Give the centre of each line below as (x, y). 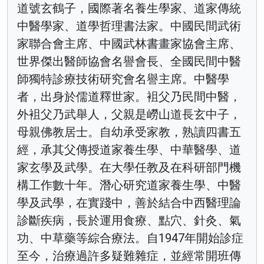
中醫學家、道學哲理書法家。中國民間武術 (129, 26)
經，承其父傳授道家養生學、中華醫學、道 (129, 149)
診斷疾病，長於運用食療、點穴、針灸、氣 (129, 220)
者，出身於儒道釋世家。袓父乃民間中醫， (129, 96)
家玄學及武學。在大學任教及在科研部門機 (129, 167)
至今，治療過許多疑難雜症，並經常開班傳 (129, 255)
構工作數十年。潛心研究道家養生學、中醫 (129, 185)
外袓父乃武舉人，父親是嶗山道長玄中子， (129, 114)
